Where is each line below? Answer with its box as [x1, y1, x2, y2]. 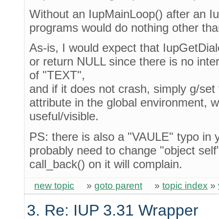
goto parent [94, 180, 142, 191]
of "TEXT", [29, 68, 85, 82]
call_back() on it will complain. [29, 157, 182, 171]
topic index [162, 180, 208, 191]
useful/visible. [29, 109, 99, 123]
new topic [34, 180, 74, 191]
